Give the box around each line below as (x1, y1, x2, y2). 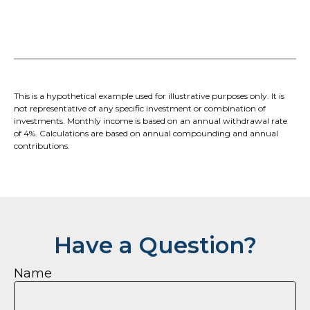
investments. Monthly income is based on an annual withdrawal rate (14, 115, 287, 126)
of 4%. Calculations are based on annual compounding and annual (14, 127, 278, 138)
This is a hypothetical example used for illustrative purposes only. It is (14, 90, 284, 101)
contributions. (14, 140, 70, 151)
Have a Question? (53, 231, 257, 259)
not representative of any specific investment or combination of (14, 102, 266, 113)
